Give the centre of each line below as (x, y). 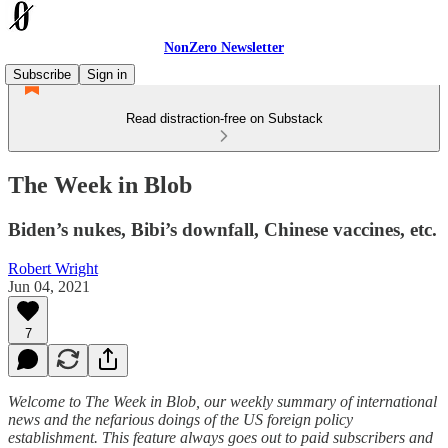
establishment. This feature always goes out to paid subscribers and (220, 437)
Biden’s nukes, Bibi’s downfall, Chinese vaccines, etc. (222, 229)
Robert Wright (53, 268)
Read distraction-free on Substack (224, 118)
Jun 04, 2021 (49, 286)
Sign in (107, 74)
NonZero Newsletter (224, 47)
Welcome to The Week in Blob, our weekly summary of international (222, 401)
